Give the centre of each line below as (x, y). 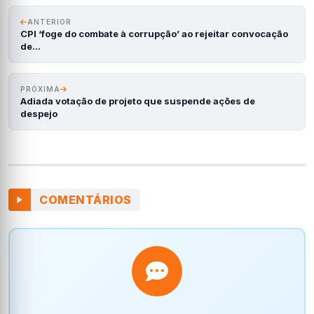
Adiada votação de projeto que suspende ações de (138, 101)
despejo (39, 114)
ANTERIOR (49, 22)
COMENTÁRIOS (86, 200)
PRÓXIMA (40, 89)
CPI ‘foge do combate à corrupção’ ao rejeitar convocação (154, 34)
